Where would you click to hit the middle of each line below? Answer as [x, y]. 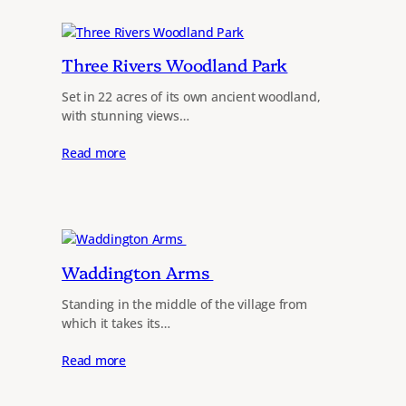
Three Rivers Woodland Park [175, 64]
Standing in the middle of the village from [184, 304]
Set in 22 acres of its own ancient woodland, [191, 97]
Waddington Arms [138, 271]
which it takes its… [116, 323]
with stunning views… [126, 116]
